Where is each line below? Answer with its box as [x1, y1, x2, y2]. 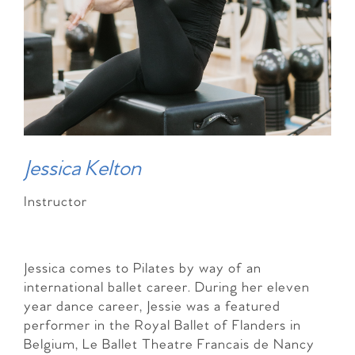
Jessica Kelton [24, 155, 141, 182]
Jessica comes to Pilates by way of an [24, 260, 261, 277]
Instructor [24, 193, 87, 211]
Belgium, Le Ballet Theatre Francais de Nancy [24, 336, 315, 353]
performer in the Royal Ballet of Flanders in [24, 317, 301, 334]
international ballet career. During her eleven [24, 279, 310, 296]
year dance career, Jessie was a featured [24, 298, 281, 315]
